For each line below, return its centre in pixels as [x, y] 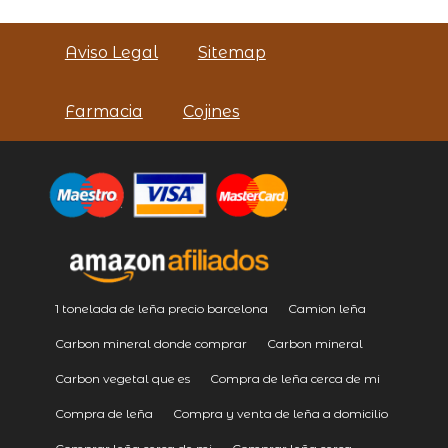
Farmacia [103, 112]
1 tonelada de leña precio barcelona [161, 308]
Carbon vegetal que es [122, 378]
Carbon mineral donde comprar [150, 343]
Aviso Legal [111, 53]
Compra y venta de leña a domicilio [280, 413]
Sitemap [231, 53]
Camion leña [326, 308]
